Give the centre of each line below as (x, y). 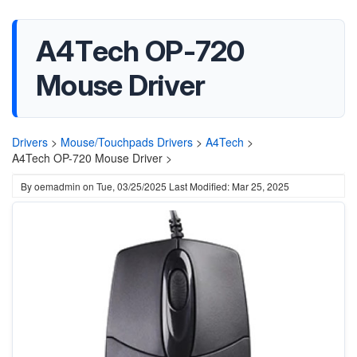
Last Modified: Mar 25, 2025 (229, 186)
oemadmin (57, 186)
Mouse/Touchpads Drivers (127, 142)
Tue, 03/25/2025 (131, 186)
